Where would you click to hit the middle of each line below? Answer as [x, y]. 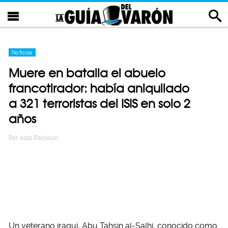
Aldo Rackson [39, 138]
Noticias [22, 52]
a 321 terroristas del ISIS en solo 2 [99, 104]
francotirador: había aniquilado [99, 88]
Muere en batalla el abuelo [87, 73]
